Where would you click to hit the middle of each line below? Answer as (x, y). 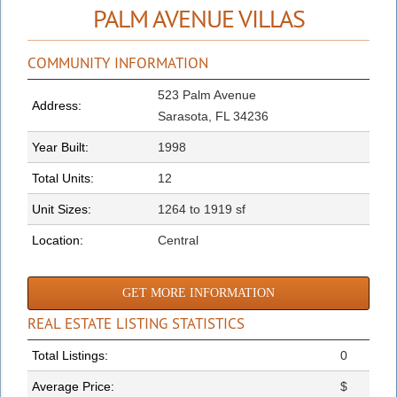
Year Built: (60, 147)
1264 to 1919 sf (202, 209)
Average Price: (73, 386)
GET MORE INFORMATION (198, 292)
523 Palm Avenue (207, 94)
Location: (58, 240)
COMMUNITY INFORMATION (118, 62)
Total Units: (63, 178)
